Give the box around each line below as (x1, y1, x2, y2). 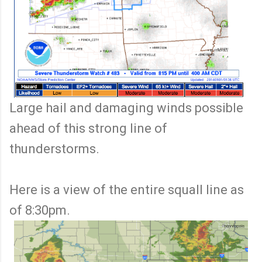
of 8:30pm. (9, 203, 70, 218)
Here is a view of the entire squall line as (9, 182, 244, 198)
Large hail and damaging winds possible (9, 101, 243, 116)
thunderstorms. (9, 142, 99, 157)
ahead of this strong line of (9, 121, 167, 136)
